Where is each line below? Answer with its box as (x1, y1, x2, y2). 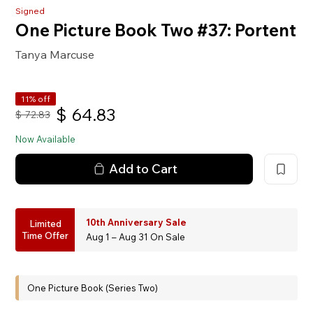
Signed (15, 5, 45, 16)
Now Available (15, 133, 76, 145)
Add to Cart (109, 160, 177, 177)
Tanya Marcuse (15, 47, 95, 61)
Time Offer (22, 229, 69, 241)
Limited (29, 217, 61, 229)
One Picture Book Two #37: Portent (15, 19, 297, 41)
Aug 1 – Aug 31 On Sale (86, 231, 186, 242)
